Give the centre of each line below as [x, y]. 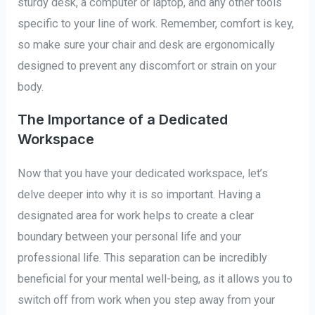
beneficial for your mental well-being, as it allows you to [155, 278]
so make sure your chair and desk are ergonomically [147, 45]
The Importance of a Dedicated [123, 119]
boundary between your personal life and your [130, 236]
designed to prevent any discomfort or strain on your [147, 66]
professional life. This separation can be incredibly [143, 257]
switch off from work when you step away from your [147, 300]
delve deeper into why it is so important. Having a [140, 194]
